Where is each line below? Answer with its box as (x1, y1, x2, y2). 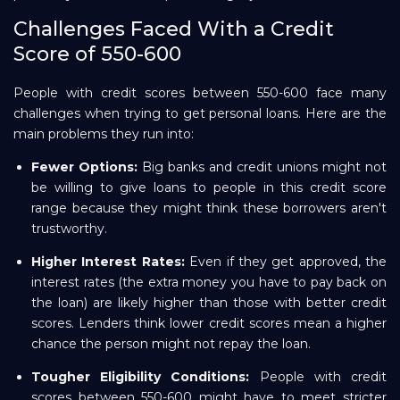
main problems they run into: (13, 126, 194, 143)
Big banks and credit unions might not (137, 159, 387, 176)
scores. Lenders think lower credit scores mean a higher (31, 315, 387, 332)
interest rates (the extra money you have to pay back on (31, 274, 387, 291)
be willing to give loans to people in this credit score (31, 179, 387, 196)
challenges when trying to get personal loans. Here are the (13, 105, 387, 122)
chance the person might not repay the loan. (31, 336, 311, 353)
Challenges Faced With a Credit (13, 17, 334, 42)
